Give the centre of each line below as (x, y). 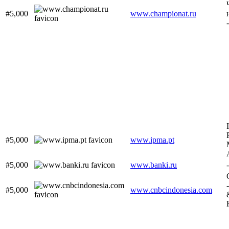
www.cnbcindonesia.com (171, 190)
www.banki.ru (154, 165)
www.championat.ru (163, 14)
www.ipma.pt (152, 140)
